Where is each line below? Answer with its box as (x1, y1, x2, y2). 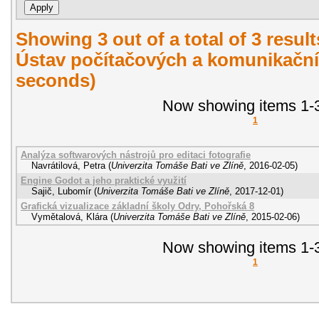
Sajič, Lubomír (31, 185, 91, 197)
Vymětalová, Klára (31, 211, 108, 222)
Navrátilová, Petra (31, 159, 105, 171)
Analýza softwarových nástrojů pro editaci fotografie (21, 149, 251, 160)
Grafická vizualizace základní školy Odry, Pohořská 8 (21, 200, 254, 211)
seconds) (16, 70, 96, 90)
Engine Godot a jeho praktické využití (21, 174, 187, 186)
